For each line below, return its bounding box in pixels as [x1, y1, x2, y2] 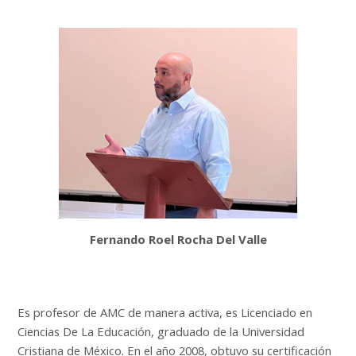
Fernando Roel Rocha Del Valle [89, 231, 267, 248]
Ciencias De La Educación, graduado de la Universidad [17, 323, 305, 340]
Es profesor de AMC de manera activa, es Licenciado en [17, 304, 313, 321]
